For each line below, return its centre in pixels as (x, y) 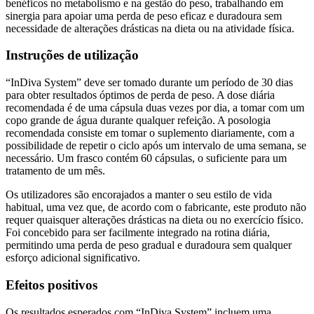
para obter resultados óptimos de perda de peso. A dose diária (140, 95)
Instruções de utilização (72, 55)
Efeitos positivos (52, 285)
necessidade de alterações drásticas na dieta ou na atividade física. (150, 28)
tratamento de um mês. (55, 171)
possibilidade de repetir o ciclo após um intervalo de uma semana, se (156, 146)
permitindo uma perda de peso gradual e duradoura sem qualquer (149, 245)
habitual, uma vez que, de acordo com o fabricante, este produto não (156, 207)
